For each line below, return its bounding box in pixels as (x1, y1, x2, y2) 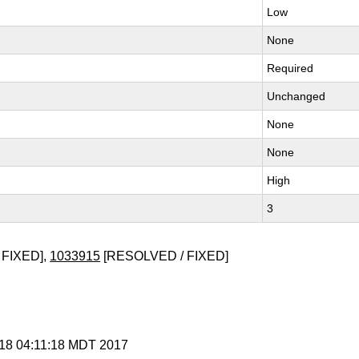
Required (267, 62, 314, 75)
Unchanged (267, 90, 326, 103)
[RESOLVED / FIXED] (100, 249, 229, 263)
